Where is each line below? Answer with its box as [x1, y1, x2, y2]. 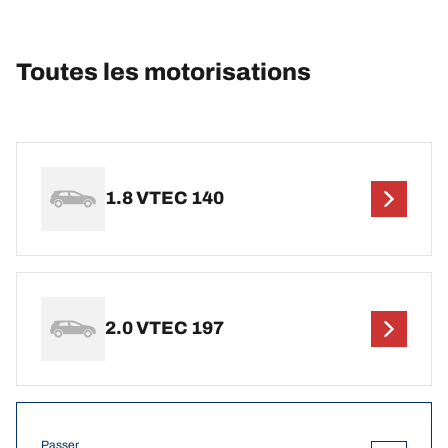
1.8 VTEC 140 [105, 188, 224, 209]
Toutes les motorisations [16, 58, 311, 85]
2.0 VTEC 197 [105, 318, 224, 339]
